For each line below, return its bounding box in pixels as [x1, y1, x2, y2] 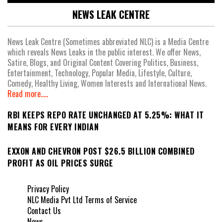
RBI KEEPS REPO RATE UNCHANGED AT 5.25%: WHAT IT [7, 109, 204, 121]
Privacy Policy [27, 183, 69, 195]
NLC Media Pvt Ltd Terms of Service [27, 194, 137, 206]
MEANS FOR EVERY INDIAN [7, 121, 99, 133]
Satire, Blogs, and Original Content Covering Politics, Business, [7, 56, 198, 69]
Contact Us [27, 205, 61, 217]
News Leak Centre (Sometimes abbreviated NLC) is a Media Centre [7, 36, 209, 48]
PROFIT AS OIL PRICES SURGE [7, 157, 113, 169]
